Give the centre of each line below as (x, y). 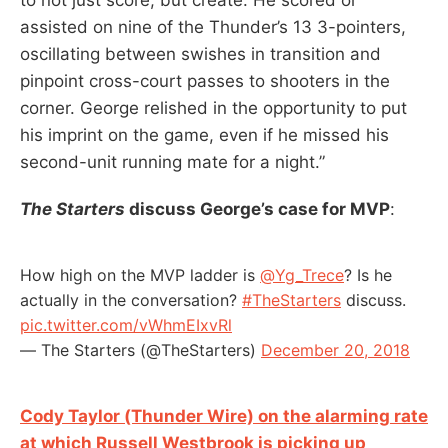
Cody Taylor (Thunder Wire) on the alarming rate (224, 415)
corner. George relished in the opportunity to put (213, 107)
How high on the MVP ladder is (140, 274)
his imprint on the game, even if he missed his (204, 134)
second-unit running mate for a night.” (172, 161)
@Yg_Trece (302, 274)
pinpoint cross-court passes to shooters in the (205, 80)
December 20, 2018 (335, 349)
